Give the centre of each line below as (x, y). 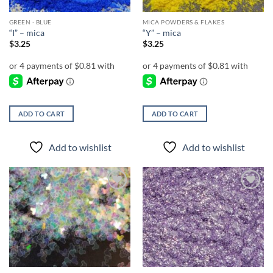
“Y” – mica (161, 33)
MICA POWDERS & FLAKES (183, 22)
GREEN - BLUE (30, 22)
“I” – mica (27, 33)
